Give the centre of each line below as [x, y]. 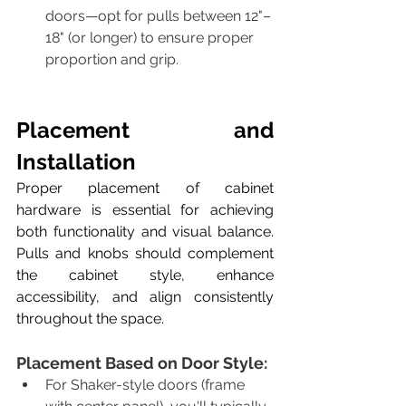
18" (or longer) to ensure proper [151, 37]
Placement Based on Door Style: [142, 362]
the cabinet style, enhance [145, 275]
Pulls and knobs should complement [145, 253]
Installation [76, 161]
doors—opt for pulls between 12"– [158, 15]
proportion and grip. [112, 59]
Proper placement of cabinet [145, 188]
